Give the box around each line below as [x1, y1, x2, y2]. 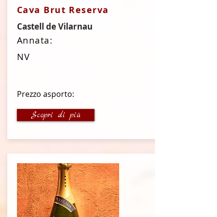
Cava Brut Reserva [17, 4, 109, 16]
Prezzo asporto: [17, 89, 74, 99]
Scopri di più [31, 109, 80, 121]
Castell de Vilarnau [17, 21, 93, 32]
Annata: [17, 34, 53, 46]
